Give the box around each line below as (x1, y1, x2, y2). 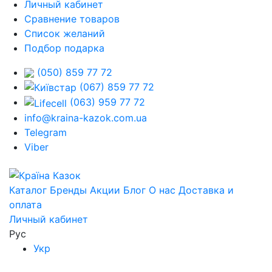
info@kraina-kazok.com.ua (24, 112, 147, 124)
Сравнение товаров (24, 12, 120, 25)
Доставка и (178, 183, 234, 196)
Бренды (50, 183, 87, 196)
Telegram (24, 126, 67, 139)
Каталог (9, 183, 47, 196)
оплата (9, 198, 42, 211)
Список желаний (24, 27, 105, 39)
